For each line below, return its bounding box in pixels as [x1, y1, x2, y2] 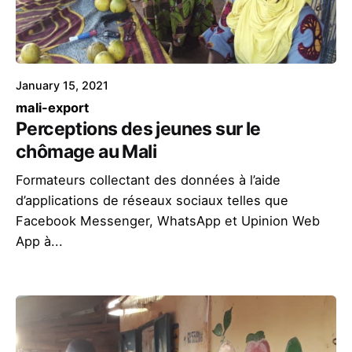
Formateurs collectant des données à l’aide [16, 172, 280, 189]
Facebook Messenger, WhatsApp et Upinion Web [16, 213, 320, 229]
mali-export [16, 100, 89, 116]
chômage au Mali [16, 141, 156, 163]
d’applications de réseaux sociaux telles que [16, 192, 288, 209]
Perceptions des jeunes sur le [16, 118, 261, 141]
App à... [16, 233, 63, 250]
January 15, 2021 [16, 79, 108, 93]
